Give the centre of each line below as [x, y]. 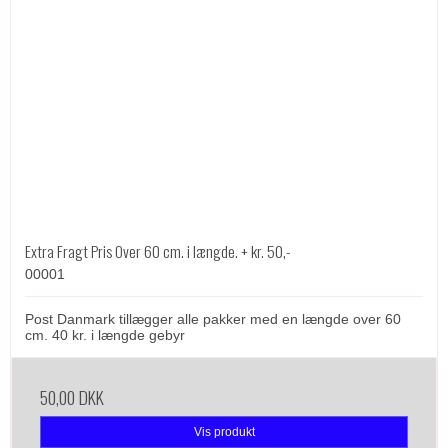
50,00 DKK [72, 396]
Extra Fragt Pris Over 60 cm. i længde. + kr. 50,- [158, 250]
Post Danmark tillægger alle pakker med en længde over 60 [213, 318]
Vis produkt [224, 431]
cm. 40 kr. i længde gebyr [105, 334]
